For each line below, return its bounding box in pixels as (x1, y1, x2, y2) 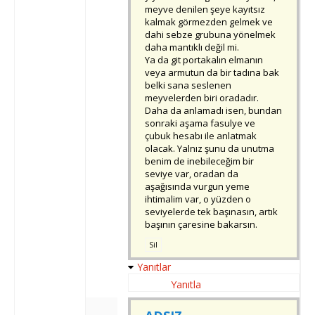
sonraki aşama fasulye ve (145, 117, 255, 130)
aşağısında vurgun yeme (145, 180, 250, 193)
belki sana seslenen (145, 79, 231, 92)
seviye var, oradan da (145, 167, 238, 181)
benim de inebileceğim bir (145, 155, 254, 168)
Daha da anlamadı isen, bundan (145, 104, 282, 117)
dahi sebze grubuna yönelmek (145, 28, 276, 41)
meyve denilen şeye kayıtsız (145, 3, 265, 16)
